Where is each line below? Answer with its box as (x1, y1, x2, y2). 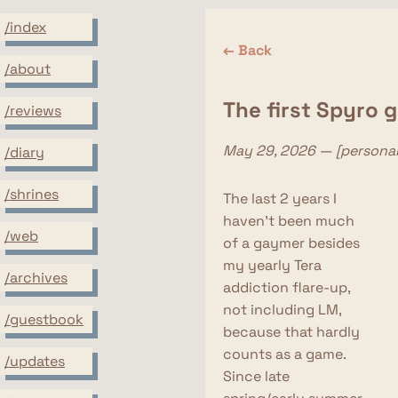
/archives (4, 267, 68, 287)
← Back (222, 41, 272, 60)
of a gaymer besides (222, 234, 360, 252)
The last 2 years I (222, 189, 337, 208)
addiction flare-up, (222, 278, 350, 297)
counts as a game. (222, 345, 346, 363)
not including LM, (222, 300, 341, 319)
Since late (222, 367, 290, 386)
